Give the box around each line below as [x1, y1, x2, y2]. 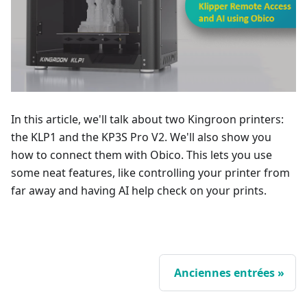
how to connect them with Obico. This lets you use [11, 147, 272, 162]
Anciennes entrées [174, 265, 275, 280]
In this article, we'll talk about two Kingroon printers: [11, 111, 284, 127]
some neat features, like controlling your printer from [11, 164, 290, 180]
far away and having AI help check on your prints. [11, 182, 267, 198]
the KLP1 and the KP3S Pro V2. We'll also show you [11, 129, 271, 145]
